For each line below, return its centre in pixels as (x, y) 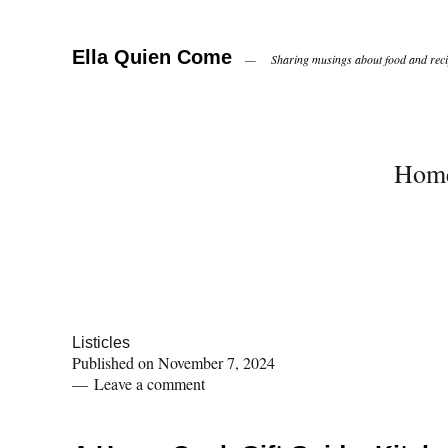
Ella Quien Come (152, 57)
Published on (115, 362)
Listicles (101, 342)
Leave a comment (149, 383)
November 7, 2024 (216, 362)
